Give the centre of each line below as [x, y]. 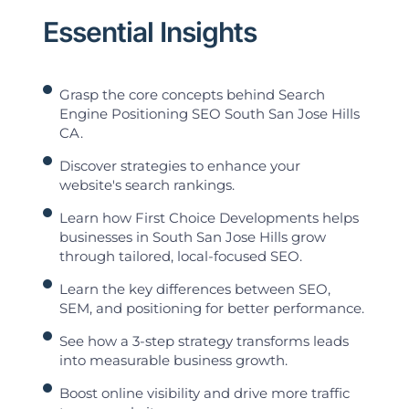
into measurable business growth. [174, 361]
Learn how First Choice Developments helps [210, 218]
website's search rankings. [147, 185]
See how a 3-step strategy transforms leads [204, 341]
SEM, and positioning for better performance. [212, 309]
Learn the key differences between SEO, [195, 289]
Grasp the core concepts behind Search [193, 95]
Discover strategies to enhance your [180, 166]
